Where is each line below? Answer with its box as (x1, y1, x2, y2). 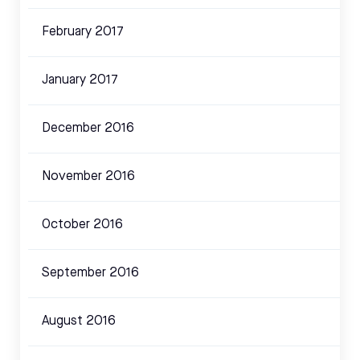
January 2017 (42, 74, 118, 88)
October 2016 (42, 219, 123, 232)
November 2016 (42, 170, 135, 184)
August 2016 (42, 315, 116, 329)
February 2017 (42, 26, 124, 39)
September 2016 (42, 267, 139, 280)
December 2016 (42, 122, 134, 136)
